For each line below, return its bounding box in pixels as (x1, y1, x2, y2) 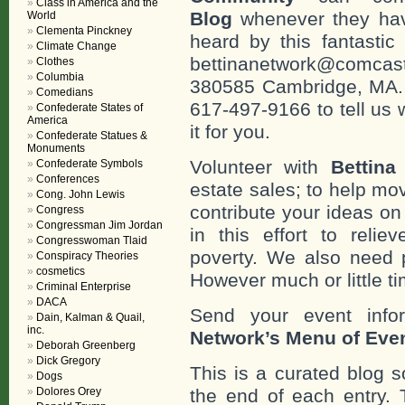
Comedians (36, 86, 93, 99)
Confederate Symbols (36, 157, 143, 170)
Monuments (27, 142, 85, 155)
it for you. (190, 120, 270, 142)
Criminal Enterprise (36, 280, 131, 293)
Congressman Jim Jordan (36, 219, 163, 231)
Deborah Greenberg (36, 339, 136, 352)
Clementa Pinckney (36, 24, 132, 37)
